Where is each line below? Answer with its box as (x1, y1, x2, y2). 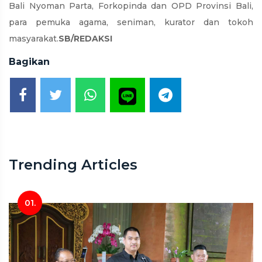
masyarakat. (9, 33, 58, 44)
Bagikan (9, 56, 50, 68)
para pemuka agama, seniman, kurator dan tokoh (9, 17, 253, 28)
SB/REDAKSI (58, 33, 112, 44)
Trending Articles (9, 156, 137, 174)
